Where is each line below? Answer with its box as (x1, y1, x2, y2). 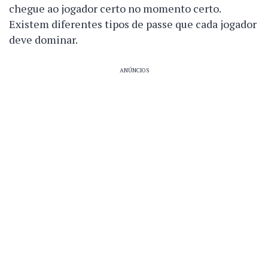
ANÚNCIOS (119, 66, 149, 74)
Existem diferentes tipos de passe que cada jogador (9, 17, 257, 31)
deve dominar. (9, 32, 78, 47)
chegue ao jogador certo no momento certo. (9, 1, 221, 16)
